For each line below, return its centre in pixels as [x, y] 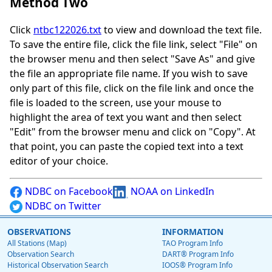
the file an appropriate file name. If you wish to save [129, 74]
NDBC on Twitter [62, 206]
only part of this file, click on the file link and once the [132, 88]
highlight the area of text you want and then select [126, 117]
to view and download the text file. [182, 30]
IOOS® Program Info [197, 265]
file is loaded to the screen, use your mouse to [116, 103]
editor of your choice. [59, 161]
